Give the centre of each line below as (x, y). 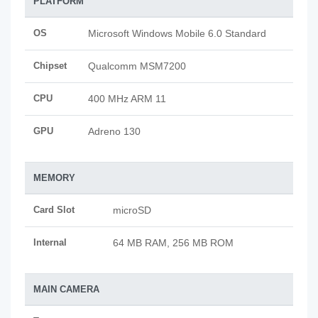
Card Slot (54, 210)
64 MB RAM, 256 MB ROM (173, 243)
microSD (132, 210)
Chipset (50, 66)
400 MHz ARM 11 (127, 99)
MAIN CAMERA (66, 289)
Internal (50, 242)
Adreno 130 (114, 131)
